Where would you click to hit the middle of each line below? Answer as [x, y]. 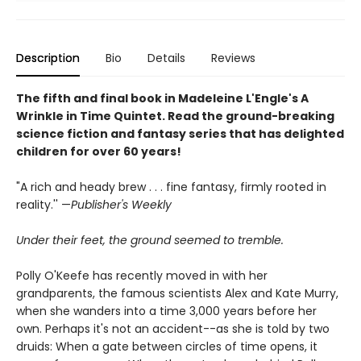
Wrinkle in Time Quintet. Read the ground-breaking [175, 116]
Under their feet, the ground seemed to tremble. [150, 240]
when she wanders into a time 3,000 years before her [166, 311]
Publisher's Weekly [121, 205]
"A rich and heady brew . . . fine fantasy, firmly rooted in [171, 187]
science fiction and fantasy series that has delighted [180, 134]
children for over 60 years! [99, 151]
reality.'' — [44, 205]
